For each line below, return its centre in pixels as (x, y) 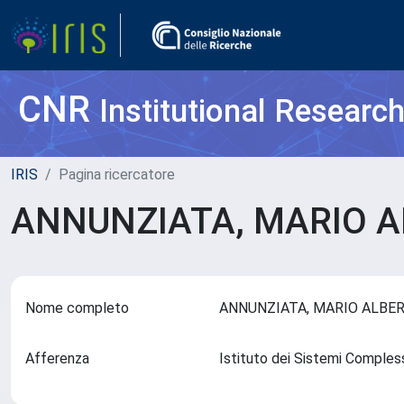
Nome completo (77, 308)
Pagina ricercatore (117, 174)
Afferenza (57, 358)
